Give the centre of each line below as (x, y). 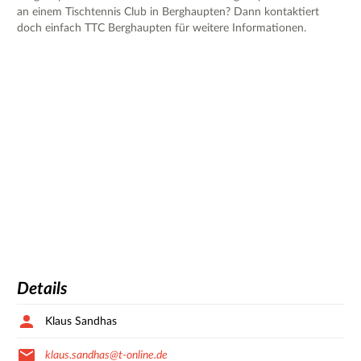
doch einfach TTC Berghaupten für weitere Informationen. (162, 28)
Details (42, 289)
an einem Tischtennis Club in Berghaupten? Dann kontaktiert (168, 12)
